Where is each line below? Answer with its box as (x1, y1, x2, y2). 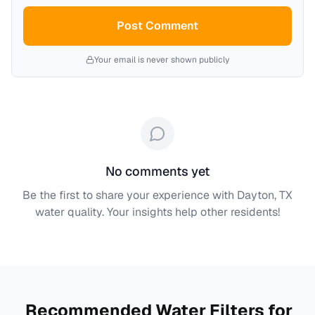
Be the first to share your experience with (22, 188, 237, 202)
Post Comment (117, 18, 198, 33)
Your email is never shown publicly (94, 54, 229, 65)
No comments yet (105, 163, 210, 179)
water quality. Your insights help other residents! (35, 205, 280, 219)
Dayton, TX (237, 188, 292, 202)
